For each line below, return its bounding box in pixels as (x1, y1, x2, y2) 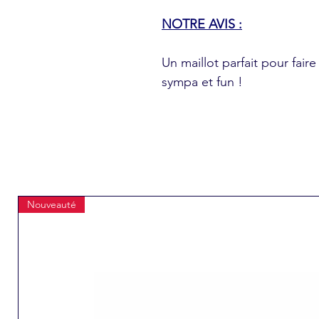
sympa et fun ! (162, 74, 243, 90)
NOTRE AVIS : (162, 16, 242, 32)
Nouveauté (27, 198, 76, 211)
